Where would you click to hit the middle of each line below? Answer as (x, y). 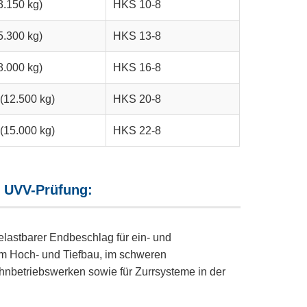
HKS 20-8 (137, 99)
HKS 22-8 (137, 131)
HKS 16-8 (137, 67)
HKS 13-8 (137, 36)
